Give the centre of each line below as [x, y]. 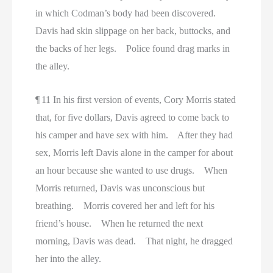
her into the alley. [69, 258]
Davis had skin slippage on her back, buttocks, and [133, 31]
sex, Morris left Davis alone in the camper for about [134, 152]
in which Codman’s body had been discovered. [129, 13]
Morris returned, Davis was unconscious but [120, 188]
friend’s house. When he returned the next [119, 223]
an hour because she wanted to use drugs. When [132, 170]
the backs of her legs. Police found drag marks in [133, 49]
